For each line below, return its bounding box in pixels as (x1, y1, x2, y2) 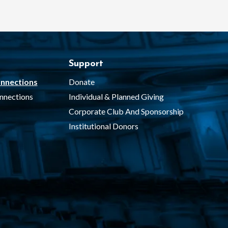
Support (68, 59, 103, 69)
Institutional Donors (68, 121, 138, 131)
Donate (68, 77, 95, 87)
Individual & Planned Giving (68, 92, 164, 102)
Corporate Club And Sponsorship (68, 106, 184, 117)
